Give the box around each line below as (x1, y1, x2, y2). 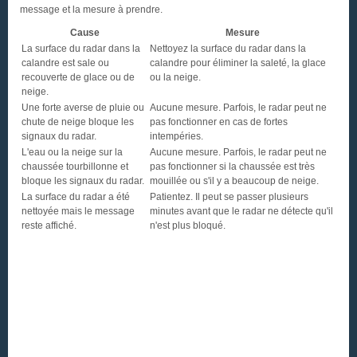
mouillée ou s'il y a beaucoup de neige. (150, 175, 319, 186)
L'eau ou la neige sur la (22, 147, 123, 158)
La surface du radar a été (22, 191, 130, 202)
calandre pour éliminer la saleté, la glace (150, 57, 326, 69)
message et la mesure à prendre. (20, 4, 163, 15)
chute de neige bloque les (22, 116, 134, 127)
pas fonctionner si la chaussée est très (150, 161, 315, 172)
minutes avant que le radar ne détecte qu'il (150, 206, 333, 217)
